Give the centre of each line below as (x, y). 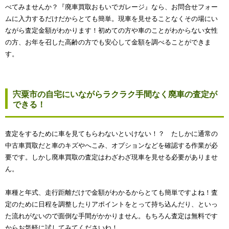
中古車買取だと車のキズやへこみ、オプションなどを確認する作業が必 (111, 145)
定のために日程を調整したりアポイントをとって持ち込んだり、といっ (111, 204)
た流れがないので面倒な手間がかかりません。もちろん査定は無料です (111, 216)
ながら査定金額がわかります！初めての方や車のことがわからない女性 (111, 30)
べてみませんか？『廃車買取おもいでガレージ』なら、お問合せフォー (111, 7)
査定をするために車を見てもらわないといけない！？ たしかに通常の (111, 133)
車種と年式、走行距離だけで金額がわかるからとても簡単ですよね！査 (111, 192)
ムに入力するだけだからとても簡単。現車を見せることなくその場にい (111, 18)
